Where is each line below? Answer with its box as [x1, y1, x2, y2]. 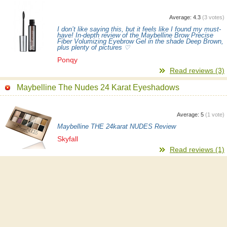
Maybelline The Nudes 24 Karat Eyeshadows [17, 83, 179, 92]
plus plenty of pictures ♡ [57, 44, 130, 51]
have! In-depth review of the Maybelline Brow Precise [57, 31, 213, 39]
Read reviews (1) [170, 145, 224, 154]
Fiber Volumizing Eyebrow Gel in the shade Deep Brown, [57, 37, 223, 45]
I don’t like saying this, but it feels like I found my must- [57, 25, 221, 33]
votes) [207, 14, 224, 20]
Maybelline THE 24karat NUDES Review [57, 123, 176, 130]
